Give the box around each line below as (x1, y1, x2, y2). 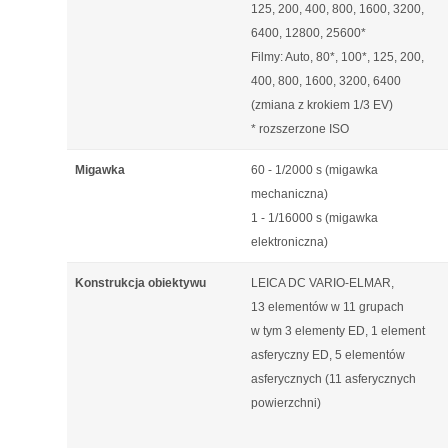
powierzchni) (251, 396, 321, 410)
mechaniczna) (251, 187, 328, 201)
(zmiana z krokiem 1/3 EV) (251, 98, 393, 112)
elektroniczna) (251, 235, 328, 249)
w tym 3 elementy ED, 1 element (251, 324, 425, 338)
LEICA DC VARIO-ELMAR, (251, 276, 394, 290)
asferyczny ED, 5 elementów (251, 348, 405, 362)
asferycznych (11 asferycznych (251, 372, 416, 386)
